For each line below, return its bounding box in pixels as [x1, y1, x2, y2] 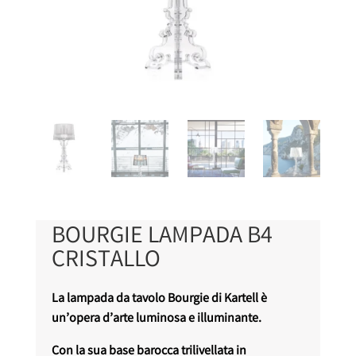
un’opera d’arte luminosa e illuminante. [51, 310, 261, 329]
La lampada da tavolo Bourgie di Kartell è [51, 290, 267, 309]
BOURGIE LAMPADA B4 [51, 220, 273, 256]
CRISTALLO [51, 244, 161, 280]
